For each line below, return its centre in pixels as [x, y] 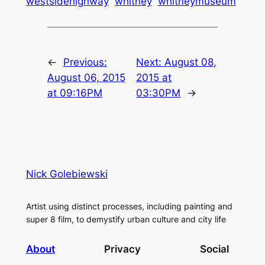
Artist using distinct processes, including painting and [129, 206]
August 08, [191, 62]
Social [215, 249]
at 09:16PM [75, 93]
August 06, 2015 [86, 78]
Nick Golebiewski [67, 174]
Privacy [122, 249]
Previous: [85, 62]
